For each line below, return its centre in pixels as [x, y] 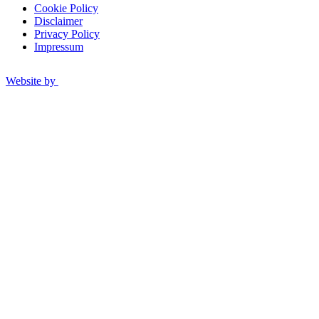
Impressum [59, 46]
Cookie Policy [66, 8]
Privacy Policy [67, 33]
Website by [31, 81]
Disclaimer [58, 21]
